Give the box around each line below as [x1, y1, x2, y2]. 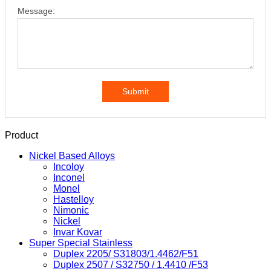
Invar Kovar [53, 227, 102, 237]
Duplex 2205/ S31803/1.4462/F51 [53, 249, 198, 259]
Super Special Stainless [29, 238, 132, 248]
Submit [122, 87, 149, 96]
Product [5, 130, 38, 140]
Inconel [53, 172, 85, 183]
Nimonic [53, 205, 89, 215]
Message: [18, 6, 55, 16]
